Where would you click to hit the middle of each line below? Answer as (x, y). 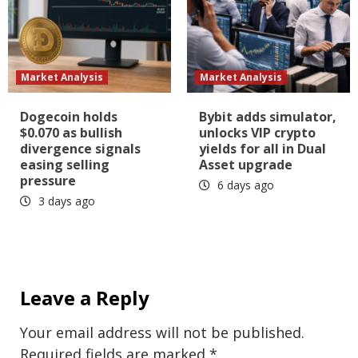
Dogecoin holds (69, 117)
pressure (48, 181)
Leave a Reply (85, 298)
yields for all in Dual (263, 149)
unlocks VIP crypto (257, 133)
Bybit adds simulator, (268, 117)
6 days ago (244, 185)
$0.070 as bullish (71, 133)
